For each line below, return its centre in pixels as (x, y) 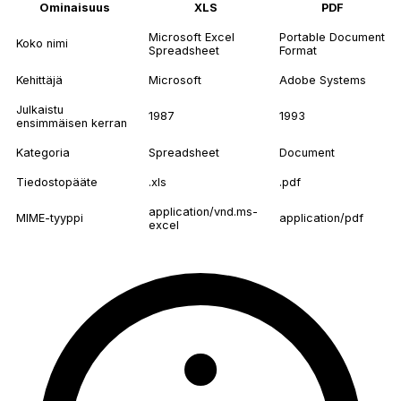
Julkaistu (40, 110)
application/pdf (321, 218)
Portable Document (332, 38)
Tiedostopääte (57, 183)
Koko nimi (42, 44)
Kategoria (43, 153)
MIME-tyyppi (50, 218)
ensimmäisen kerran (72, 124)
